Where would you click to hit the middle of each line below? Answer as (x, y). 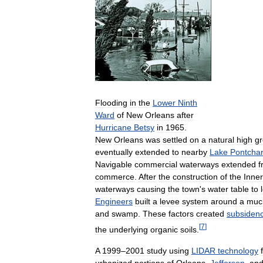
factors (181, 213)
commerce (115, 176)
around (224, 201)
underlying (129, 229)
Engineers (114, 201)
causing (151, 189)
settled (175, 139)
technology (238, 250)
